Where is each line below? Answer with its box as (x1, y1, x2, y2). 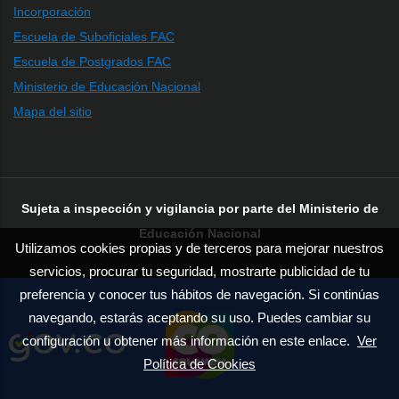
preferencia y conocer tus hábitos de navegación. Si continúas (20, 287, 379, 302)
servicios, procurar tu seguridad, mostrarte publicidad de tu (29, 264, 370, 279)
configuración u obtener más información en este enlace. (22, 333, 357, 348)
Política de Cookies (143, 356, 256, 371)
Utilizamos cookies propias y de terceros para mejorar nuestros (15, 240, 384, 256)
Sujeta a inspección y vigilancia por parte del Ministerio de (20, 200, 379, 216)
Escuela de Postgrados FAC (13, 53, 171, 69)
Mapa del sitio (13, 103, 92, 118)
